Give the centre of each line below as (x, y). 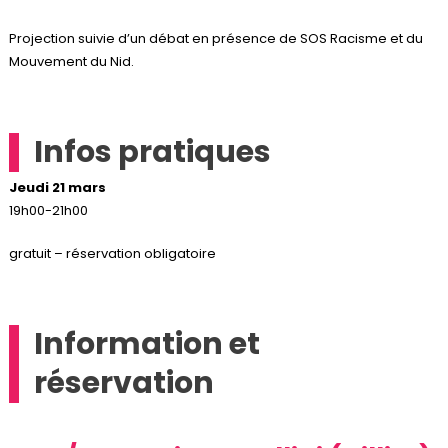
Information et (146, 343)
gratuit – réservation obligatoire (112, 253)
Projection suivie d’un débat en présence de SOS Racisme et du (215, 38)
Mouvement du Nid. (71, 61)
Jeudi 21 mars (57, 187)
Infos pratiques (152, 151)
